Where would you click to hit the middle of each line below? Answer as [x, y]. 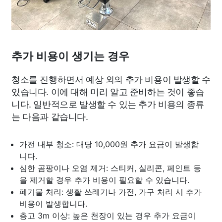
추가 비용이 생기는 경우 [70, 56]
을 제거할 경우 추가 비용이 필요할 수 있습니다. [104, 180]
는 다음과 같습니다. [50, 116]
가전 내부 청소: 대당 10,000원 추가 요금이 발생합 [109, 144]
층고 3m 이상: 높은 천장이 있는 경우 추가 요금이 [108, 216]
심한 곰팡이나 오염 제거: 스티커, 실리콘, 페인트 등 [110, 168]
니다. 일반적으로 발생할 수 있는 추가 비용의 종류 [108, 104]
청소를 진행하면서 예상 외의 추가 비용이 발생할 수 [111, 79]
